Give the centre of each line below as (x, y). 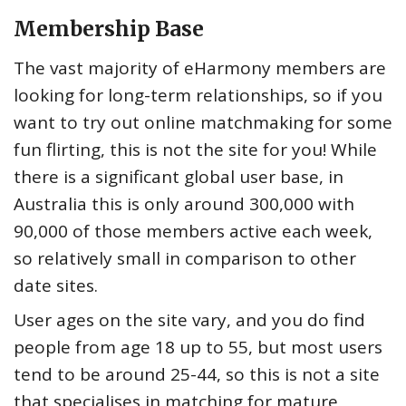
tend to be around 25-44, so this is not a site (197, 374)
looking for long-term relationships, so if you (198, 95)
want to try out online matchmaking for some (203, 122)
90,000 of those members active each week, (193, 231)
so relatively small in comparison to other (185, 258)
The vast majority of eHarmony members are (200, 68)
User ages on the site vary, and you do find (189, 319)
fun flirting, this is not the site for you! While (195, 149)
